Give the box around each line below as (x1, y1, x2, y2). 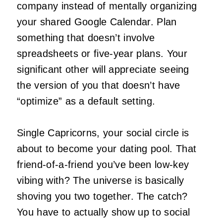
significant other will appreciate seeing (17, 64, 189, 75)
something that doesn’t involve (17, 32, 155, 44)
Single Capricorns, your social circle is (17, 127, 189, 139)
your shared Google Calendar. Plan (17, 16, 177, 28)
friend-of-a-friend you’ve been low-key (17, 159, 189, 170)
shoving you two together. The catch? (17, 191, 188, 202)
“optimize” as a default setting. (17, 96, 156, 107)
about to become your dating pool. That (17, 143, 197, 155)
